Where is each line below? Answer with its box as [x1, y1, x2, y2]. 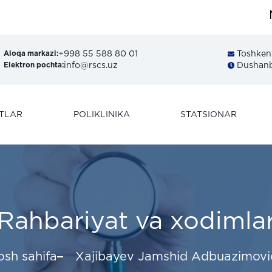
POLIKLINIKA [73, 111, 130, 118]
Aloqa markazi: [4, 51, 59, 57]
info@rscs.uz [64, 61, 118, 69]
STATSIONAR [180, 111, 237, 118]
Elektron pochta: [4, 63, 64, 69]
